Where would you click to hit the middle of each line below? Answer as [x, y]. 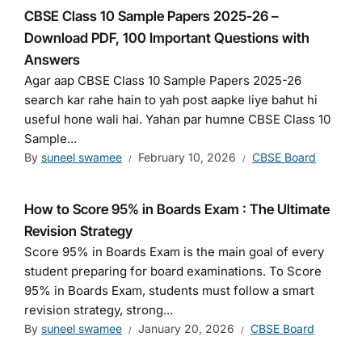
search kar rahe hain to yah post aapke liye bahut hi [171, 100]
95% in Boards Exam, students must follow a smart [169, 291]
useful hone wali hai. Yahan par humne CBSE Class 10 [177, 120]
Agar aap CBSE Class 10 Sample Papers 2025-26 [163, 81]
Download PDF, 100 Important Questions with [167, 38]
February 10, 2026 [187, 158]
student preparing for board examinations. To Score [173, 271]
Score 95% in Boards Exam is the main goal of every [174, 252]
